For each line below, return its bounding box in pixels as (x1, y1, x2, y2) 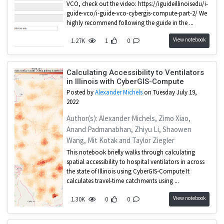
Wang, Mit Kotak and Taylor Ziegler (66, 135, 174, 145)
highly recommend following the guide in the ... (66, 18, 193, 27)
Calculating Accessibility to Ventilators (66, 68, 204, 77)
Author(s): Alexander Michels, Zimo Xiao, (66, 113, 190, 123)
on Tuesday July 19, (142, 88, 197, 97)
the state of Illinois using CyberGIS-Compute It (66, 167, 189, 176)
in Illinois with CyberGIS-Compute (66, 77, 184, 86)
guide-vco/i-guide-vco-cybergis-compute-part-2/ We (66, 8, 207, 17)
